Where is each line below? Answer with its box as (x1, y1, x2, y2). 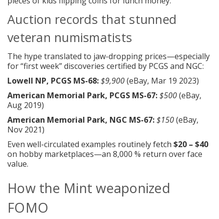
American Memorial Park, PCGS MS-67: (7, 89, 157, 101)
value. (7, 158, 28, 169)
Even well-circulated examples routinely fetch (7, 138, 174, 150)
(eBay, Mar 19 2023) (125, 75, 199, 86)
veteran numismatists (7, 28, 132, 45)
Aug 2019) (7, 99, 44, 110)
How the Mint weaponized (7, 178, 170, 197)
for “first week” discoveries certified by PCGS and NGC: (7, 60, 204, 71)
